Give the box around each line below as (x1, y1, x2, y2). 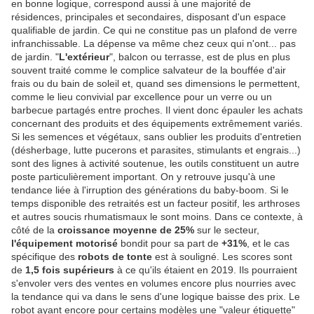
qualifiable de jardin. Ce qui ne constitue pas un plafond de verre (11, 25, 297, 36)
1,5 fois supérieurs (25, 264, 114, 276)
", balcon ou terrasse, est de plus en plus (109, 51, 290, 63)
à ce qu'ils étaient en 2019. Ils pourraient (114, 264, 297, 276)
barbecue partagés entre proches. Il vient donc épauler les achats (11, 104, 303, 116)
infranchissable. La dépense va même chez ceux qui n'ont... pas (11, 38, 296, 50)
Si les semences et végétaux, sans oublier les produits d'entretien (11, 131, 301, 143)
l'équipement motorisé (11, 238, 118, 250)
